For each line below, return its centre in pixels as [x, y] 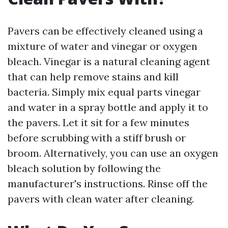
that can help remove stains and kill [93, 77]
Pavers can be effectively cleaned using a [105, 31]
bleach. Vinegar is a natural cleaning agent [109, 61]
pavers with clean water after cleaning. [101, 199]
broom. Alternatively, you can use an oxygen [113, 153]
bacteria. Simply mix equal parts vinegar [104, 92]
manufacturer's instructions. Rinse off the [108, 183]
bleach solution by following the [84, 168]
